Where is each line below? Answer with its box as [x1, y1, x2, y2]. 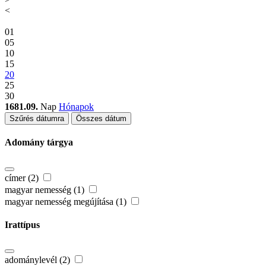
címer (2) [5, 172, 41, 183]
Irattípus [5, 219, 40, 230]
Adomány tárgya [5, 137, 73, 148]
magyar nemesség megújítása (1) [5, 196, 129, 207]
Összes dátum [76, 114, 126, 123]
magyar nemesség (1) [5, 184, 87, 195]
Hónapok [59, 102, 94, 112]
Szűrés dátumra [9, 114, 64, 123]
